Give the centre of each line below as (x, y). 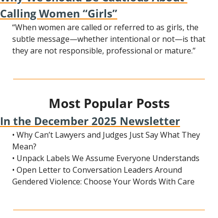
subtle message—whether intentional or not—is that (109, 39)
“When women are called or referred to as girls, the (105, 27)
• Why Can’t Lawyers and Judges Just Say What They (106, 135)
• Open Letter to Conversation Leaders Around (97, 170)
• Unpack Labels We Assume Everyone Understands (106, 158)
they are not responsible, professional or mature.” (104, 51)
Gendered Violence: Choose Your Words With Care (103, 182)
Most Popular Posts (109, 103)
